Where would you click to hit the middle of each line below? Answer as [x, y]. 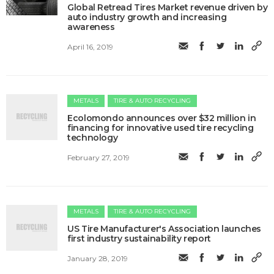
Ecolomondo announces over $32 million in [162, 118]
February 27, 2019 [99, 157]
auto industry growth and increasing [147, 17]
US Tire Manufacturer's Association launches [165, 229]
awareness [91, 27]
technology [93, 138]
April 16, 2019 [91, 46]
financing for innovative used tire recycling [161, 128]
